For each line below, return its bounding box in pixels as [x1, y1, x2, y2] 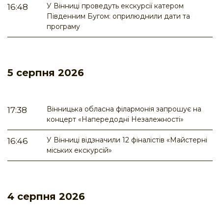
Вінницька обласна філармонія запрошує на [47, 105, 201, 114]
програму [47, 22, 80, 31]
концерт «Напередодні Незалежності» [47, 115, 184, 124]
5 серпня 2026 [7, 67, 84, 79]
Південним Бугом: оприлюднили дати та [47, 12, 190, 21]
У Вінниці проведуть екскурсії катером [47, 1, 184, 11]
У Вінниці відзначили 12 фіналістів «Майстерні [47, 136, 207, 145]
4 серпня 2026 [7, 191, 85, 203]
